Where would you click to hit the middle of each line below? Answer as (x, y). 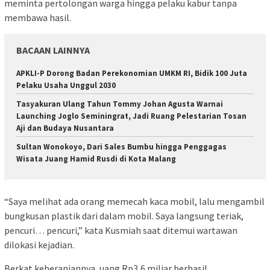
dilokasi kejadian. (39, 245)
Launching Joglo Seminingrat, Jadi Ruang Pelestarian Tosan (131, 116)
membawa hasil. (38, 17)
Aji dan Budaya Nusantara (65, 128)
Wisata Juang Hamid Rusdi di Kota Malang (96, 159)
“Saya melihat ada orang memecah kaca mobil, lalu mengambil (134, 202)
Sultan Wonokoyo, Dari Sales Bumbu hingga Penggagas (121, 146)
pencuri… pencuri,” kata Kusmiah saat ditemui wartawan (121, 231)
